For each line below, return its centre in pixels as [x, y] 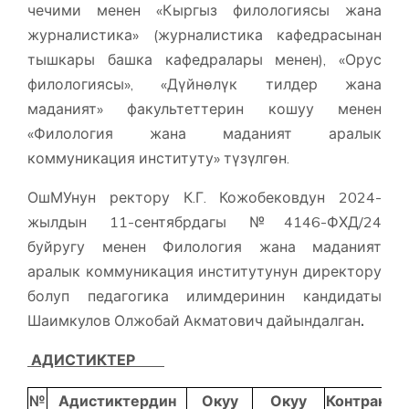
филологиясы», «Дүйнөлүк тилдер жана [204, 84]
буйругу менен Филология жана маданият [204, 247]
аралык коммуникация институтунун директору [204, 272]
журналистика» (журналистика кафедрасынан [204, 35]
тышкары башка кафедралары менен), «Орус [204, 60]
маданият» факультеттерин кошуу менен [204, 109]
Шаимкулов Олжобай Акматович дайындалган [194, 321]
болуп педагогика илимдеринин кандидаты [204, 296]
